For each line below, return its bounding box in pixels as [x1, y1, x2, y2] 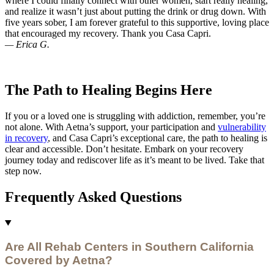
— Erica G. [5, 39, 50, 50]
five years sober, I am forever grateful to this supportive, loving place [5, 17, 269, 28]
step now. [5, 166, 42, 176]
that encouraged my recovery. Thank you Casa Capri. [5, 28, 211, 39]
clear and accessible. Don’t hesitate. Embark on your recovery [5, 144, 243, 154]
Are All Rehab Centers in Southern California [5, 240, 254, 253]
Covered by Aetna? [5, 253, 113, 267]
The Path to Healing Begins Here [5, 82, 212, 98]
